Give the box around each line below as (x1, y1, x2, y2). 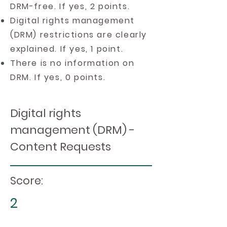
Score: (10, 173, 43, 188)
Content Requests (10, 139, 111, 155)
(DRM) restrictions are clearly (10, 29, 147, 41)
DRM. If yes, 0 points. (10, 71, 106, 83)
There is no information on (10, 57, 135, 69)
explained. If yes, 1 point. (10, 43, 124, 55)
